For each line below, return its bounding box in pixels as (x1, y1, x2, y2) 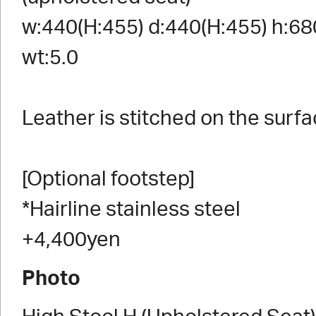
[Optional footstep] (22, 169, 195, 190)
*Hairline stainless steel (22, 200, 241, 220)
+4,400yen (22, 230, 121, 250)
